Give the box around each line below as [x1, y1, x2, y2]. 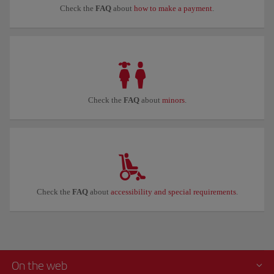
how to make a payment [134, 4, 212, 13]
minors [161, 95, 185, 105]
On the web [12, 259, 67, 273]
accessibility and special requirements [110, 187, 236, 196]
